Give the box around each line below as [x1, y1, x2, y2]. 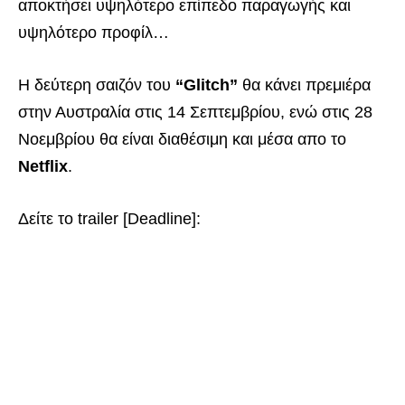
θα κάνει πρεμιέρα [238, 75, 371, 94]
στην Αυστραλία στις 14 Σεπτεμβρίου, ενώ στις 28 [18, 102, 372, 121]
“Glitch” [175, 75, 238, 94]
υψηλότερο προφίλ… [18, 24, 169, 42]
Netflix [18, 156, 68, 175]
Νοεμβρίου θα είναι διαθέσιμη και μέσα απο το [18, 129, 346, 148]
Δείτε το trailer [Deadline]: [18, 209, 201, 228]
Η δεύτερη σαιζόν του [18, 75, 175, 94]
